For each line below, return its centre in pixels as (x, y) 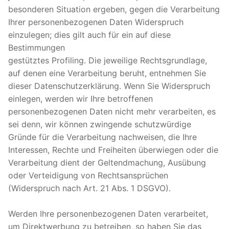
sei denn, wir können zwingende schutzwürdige (100, 124)
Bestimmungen (37, 47)
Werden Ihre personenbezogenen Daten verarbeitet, (108, 213)
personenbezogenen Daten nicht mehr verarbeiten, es (112, 111)
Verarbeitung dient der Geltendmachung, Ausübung (107, 162)
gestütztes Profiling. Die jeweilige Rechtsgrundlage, (108, 60)
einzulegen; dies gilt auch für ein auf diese (89, 35)
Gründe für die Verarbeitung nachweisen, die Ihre (102, 137)
